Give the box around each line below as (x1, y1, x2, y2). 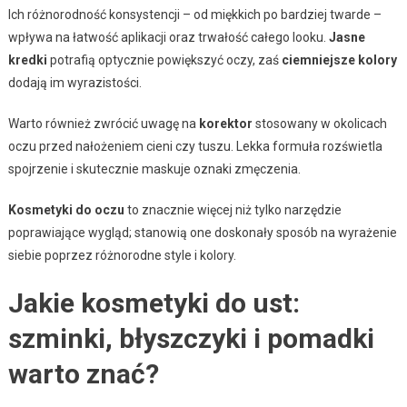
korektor (198, 115, 253, 131)
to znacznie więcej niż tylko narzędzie (124, 202, 342, 217)
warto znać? (7, 357, 159, 390)
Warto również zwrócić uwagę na (7, 115, 199, 131)
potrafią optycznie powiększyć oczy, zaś (46, 52, 282, 67)
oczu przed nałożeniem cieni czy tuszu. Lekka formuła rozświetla (7, 138, 382, 154)
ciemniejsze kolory (281, 52, 397, 67)
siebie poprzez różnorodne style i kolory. (7, 247, 236, 263)
